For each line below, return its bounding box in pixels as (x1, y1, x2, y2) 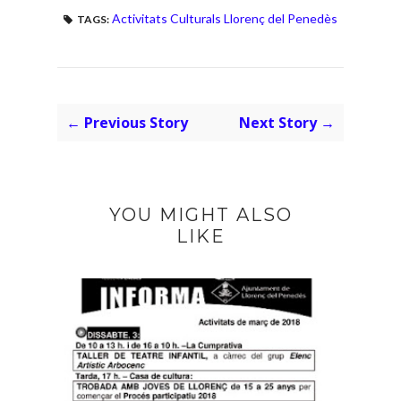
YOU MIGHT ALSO (108, 203, 293, 226)
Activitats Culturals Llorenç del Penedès (112, 10, 337, 26)
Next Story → (239, 112, 335, 132)
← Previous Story (66, 112, 188, 132)
